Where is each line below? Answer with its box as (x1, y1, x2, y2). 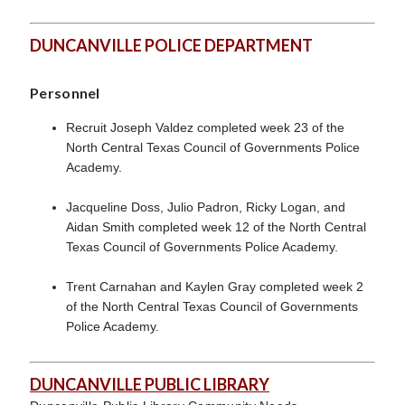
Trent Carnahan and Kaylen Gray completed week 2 (66, 279, 363, 294)
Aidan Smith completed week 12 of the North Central (66, 220, 366, 234)
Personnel (30, 84, 100, 101)
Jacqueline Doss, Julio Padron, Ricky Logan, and (66, 200, 345, 214)
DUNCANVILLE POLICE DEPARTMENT (30, 35, 313, 55)
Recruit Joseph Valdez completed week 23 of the (66, 120, 344, 135)
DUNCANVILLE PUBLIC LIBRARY (30, 374, 269, 394)
